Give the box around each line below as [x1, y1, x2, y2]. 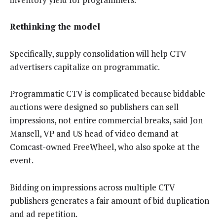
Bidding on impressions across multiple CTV [10, 181, 175, 193]
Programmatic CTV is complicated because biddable [10, 88, 205, 100]
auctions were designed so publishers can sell [10, 101, 179, 113]
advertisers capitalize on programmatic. [10, 61, 160, 73]
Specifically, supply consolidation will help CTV [10, 47, 186, 59]
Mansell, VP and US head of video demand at [10, 128, 179, 140]
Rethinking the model [10, 21, 100, 33]
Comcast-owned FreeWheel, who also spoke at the [10, 141, 200, 153]
